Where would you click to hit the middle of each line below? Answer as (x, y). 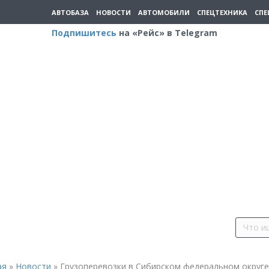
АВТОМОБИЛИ (164, 12)
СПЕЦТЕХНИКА (222, 12)
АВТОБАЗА (70, 12)
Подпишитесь (84, 33)
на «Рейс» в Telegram (167, 33)
